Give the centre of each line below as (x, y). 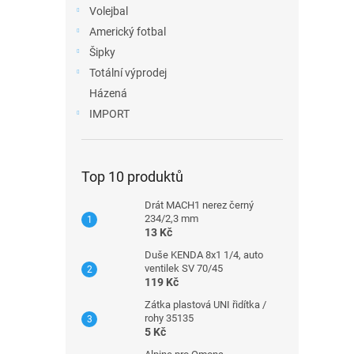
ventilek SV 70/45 (184, 268)
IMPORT (109, 114)
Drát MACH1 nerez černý (199, 205)
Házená (108, 93)
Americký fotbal (128, 32)
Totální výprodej (128, 73)
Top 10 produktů (132, 177)
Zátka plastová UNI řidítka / (205, 305)
